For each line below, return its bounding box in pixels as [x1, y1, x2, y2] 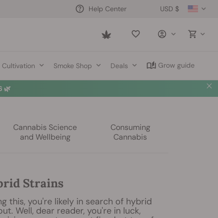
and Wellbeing [19, 132, 71, 142]
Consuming [110, 122, 150, 132]
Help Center [89, 4, 127, 13]
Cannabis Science [13, 122, 77, 132]
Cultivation [2, 61, 36, 70]
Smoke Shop [54, 61, 92, 70]
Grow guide [158, 61, 195, 70]
